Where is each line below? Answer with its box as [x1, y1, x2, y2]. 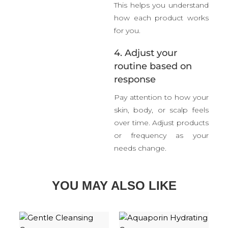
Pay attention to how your [114, 92, 209, 102]
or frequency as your [114, 130, 209, 140]
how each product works [114, 13, 209, 22]
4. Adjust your [114, 47, 177, 59]
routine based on [114, 60, 192, 72]
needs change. [114, 143, 166, 153]
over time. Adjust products [114, 118, 209, 127]
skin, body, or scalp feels [114, 105, 209, 115]
